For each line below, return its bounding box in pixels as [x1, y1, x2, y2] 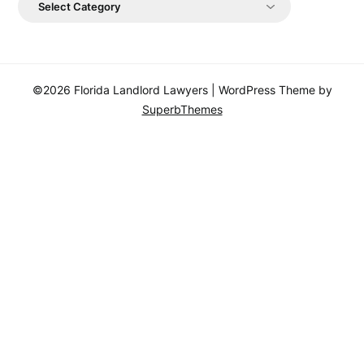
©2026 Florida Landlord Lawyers [32, 83, 211, 97]
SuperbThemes [141, 102, 223, 117]
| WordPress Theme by [210, 83, 332, 97]
